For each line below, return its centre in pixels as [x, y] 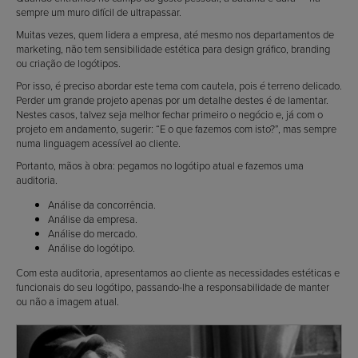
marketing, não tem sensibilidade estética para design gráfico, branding [173, 49]
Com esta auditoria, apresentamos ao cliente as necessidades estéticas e [178, 272]
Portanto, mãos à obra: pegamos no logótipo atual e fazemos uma [160, 165]
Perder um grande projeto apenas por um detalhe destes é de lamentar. [172, 100]
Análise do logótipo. [91, 248]
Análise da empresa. [93, 219]
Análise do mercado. [93, 233]
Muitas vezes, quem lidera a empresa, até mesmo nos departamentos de [175, 34]
